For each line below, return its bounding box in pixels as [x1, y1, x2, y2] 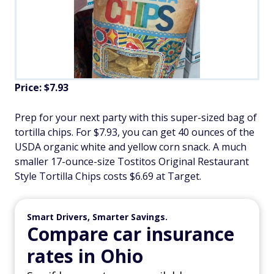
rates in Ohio [27, 243, 143, 268]
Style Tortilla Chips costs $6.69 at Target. [15, 169, 201, 183]
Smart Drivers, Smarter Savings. [27, 210, 168, 223]
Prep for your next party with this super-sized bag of [15, 110, 257, 124]
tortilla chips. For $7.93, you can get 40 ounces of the [15, 125, 254, 139]
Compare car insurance [27, 221, 234, 246]
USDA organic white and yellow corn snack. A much [15, 139, 246, 154]
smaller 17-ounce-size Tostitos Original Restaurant [15, 154, 249, 168]
